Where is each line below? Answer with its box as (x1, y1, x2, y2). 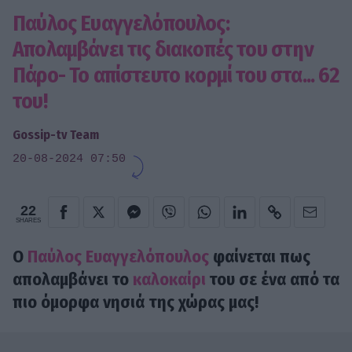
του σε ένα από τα (206, 268, 339, 290)
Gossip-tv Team (13, 127, 99, 143)
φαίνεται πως (209, 245, 310, 267)
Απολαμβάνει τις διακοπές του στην (13, 36, 313, 63)
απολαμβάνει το (13, 268, 133, 290)
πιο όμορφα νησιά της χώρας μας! (13, 291, 258, 313)
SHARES (16, 216, 41, 224)
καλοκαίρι (133, 268, 206, 290)
